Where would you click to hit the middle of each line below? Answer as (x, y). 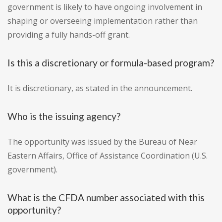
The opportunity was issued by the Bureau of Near (102, 142)
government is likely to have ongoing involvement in (105, 7)
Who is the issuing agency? (64, 116)
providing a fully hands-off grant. (69, 35)
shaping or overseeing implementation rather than (103, 21)
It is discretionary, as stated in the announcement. (100, 88)
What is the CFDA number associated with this (106, 198)
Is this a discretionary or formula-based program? (111, 63)
